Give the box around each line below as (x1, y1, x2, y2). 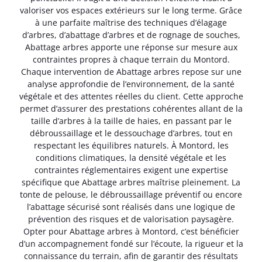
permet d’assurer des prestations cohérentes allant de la (19, 103, 243, 115)
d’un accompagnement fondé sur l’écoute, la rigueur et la (19, 238, 243, 250)
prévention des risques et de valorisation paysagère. (28, 213, 234, 225)
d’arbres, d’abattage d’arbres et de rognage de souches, (22, 29, 240, 41)
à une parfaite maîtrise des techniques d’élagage (35, 17, 227, 29)
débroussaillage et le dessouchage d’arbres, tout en (29, 127, 233, 139)
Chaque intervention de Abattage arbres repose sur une (20, 66, 242, 78)
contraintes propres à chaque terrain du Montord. (32, 54, 230, 65)
